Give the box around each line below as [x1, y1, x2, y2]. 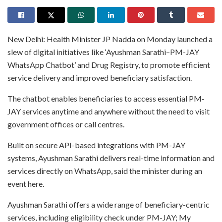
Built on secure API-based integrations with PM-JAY [7, 140, 185, 150]
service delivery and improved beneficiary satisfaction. [7, 72, 192, 82]
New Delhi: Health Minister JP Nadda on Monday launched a [7, 34, 213, 44]
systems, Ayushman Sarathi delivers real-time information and [7, 153, 215, 163]
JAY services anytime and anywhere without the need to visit [7, 106, 210, 116]
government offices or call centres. [7, 119, 124, 129]
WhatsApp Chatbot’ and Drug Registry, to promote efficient [7, 59, 210, 69]
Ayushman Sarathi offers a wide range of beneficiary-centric [7, 199, 210, 209]
